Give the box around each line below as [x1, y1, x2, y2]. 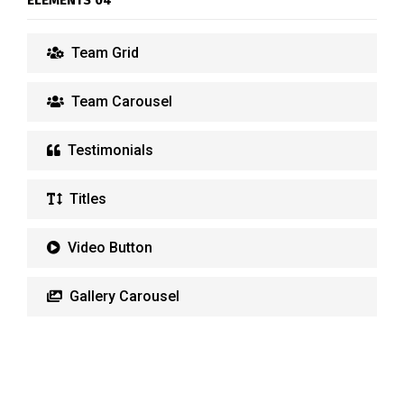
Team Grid [68, 44, 139, 61]
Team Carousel [68, 93, 172, 110]
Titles [66, 190, 106, 207]
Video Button [64, 239, 152, 256]
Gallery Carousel [66, 288, 179, 305]
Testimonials [64, 142, 153, 159]
